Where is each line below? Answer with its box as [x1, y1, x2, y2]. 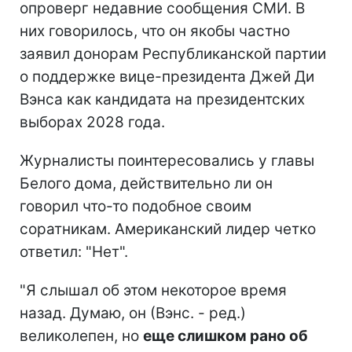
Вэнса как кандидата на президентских [20, 90, 305, 108]
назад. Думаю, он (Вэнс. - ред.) [20, 303, 246, 322]
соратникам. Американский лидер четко [20, 219, 316, 238]
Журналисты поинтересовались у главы [20, 151, 314, 170]
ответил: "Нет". [20, 242, 128, 261]
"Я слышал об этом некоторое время [20, 280, 287, 299]
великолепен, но [20, 326, 143, 345]
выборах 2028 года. [20, 112, 165, 131]
